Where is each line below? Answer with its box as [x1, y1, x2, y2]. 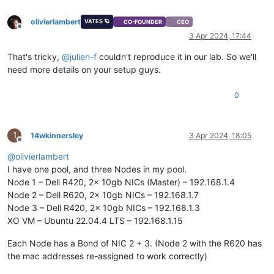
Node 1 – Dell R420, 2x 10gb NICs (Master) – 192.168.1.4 [7, 176, 235, 187]
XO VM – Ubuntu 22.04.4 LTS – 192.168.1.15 [7, 215, 183, 226]
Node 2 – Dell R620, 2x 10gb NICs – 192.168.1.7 [7, 189, 199, 200]
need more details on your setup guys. [7, 64, 161, 75]
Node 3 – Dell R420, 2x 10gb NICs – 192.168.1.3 [7, 202, 200, 213]
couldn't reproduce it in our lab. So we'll [97, 51, 256, 62]
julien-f [70, 51, 97, 62]
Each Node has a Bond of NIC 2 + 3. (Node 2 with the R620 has [7, 237, 262, 248]
